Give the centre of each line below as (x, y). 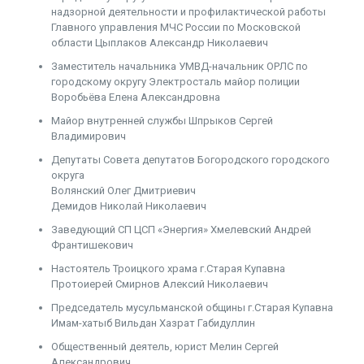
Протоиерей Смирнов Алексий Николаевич (160, 284)
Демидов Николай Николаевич (129, 206)
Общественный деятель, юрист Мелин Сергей (165, 347)
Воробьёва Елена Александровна (136, 97)
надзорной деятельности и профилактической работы (188, 12)
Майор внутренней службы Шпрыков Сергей (162, 121)
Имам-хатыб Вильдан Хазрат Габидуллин (153, 323)
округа (68, 175)
